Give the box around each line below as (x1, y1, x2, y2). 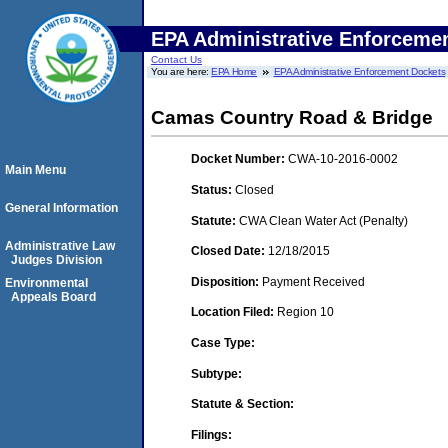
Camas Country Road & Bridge (151, 107, 433, 128)
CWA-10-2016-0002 (288, 152, 398, 167)
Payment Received (262, 274, 365, 289)
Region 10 (277, 305, 334, 320)
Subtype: (191, 366, 242, 381)
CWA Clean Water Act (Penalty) (239, 213, 408, 228)
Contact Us (151, 54, 202, 65)
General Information (5, 201, 118, 215)
